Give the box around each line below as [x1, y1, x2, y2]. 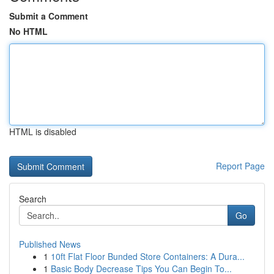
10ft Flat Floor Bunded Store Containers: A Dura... [51, 250, 245, 262]
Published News [19, 238, 81, 250]
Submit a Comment [9, 10, 88, 22]
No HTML [9, 25, 48, 37]
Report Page [216, 160, 265, 172]
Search [19, 193, 46, 205]
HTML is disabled [9, 125, 76, 138]
